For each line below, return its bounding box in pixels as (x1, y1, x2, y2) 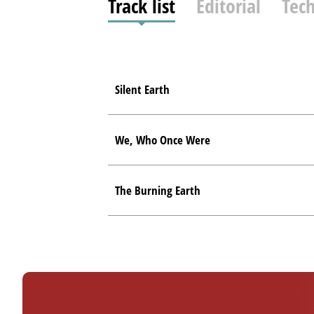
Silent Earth (114, 81, 170, 97)
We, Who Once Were (114, 131, 210, 148)
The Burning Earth (114, 182, 200, 198)
